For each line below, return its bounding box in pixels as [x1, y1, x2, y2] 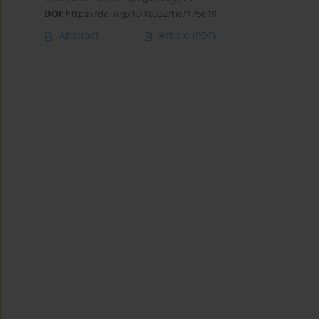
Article [159, 28, 192, 43]
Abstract [59, 28, 99, 43]
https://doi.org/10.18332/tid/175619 [66, 7, 216, 21]
